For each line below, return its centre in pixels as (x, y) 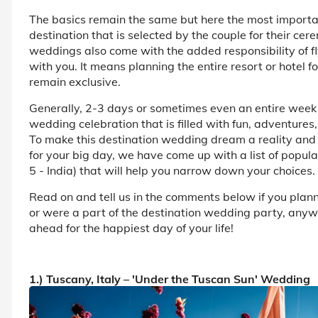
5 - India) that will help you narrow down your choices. (172, 170)
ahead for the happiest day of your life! (131, 227)
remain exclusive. (75, 81)
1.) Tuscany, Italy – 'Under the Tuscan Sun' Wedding (170, 279)
